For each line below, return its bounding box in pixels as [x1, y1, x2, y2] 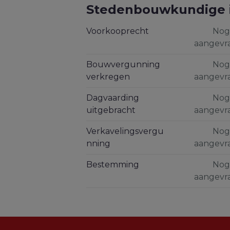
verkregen [86, 72, 130, 82]
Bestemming [86, 160, 139, 170]
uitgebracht [86, 105, 136, 116]
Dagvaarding [86, 93, 139, 103]
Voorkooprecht [86, 26, 149, 36]
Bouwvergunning [86, 60, 160, 70]
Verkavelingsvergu [86, 126, 164, 137]
